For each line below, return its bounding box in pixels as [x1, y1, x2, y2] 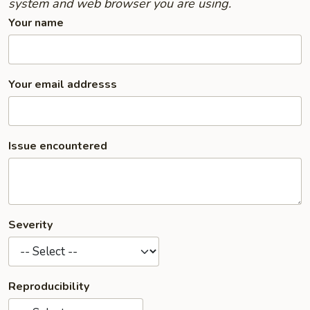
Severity [8, 217, 53, 232]
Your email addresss [8, 77, 117, 92]
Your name [8, 15, 64, 30]
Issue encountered [8, 138, 107, 154]
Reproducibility [8, 279, 89, 294]
